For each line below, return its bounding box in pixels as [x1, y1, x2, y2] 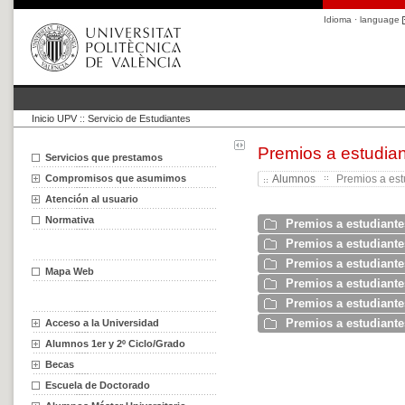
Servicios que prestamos [45, 152, 163, 163]
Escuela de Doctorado [45, 380, 150, 391]
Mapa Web [45, 266, 94, 277]
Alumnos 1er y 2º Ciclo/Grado [45, 338, 185, 349]
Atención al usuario [45, 193, 138, 204]
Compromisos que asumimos [45, 173, 186, 184]
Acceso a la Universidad [45, 317, 159, 328]
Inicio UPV [32, 113, 77, 124]
